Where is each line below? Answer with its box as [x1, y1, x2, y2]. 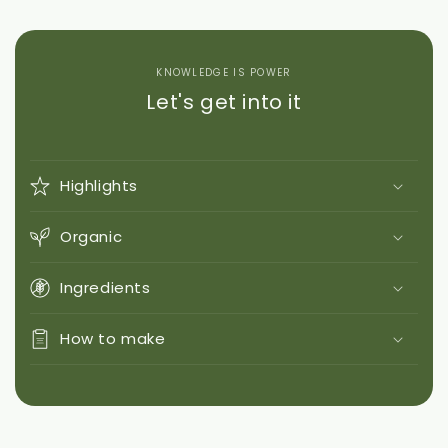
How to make [60, 327, 166, 349]
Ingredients [60, 276, 151, 298]
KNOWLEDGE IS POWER [156, 64, 292, 80]
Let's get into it [146, 87, 302, 116]
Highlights [60, 174, 138, 196]
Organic [60, 225, 123, 247]
